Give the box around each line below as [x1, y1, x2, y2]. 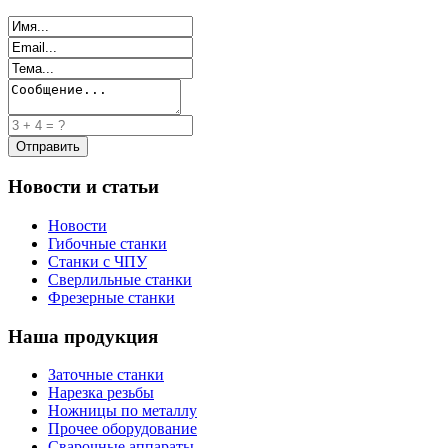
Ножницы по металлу [48, 402, 197, 420]
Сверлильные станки [48, 270, 192, 288]
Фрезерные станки [48, 288, 175, 306]
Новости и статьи [8, 176, 159, 198]
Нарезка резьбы [48, 384, 154, 402]
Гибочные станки [48, 234, 167, 252]
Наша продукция [8, 325, 158, 347]
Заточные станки [48, 366, 164, 384]
